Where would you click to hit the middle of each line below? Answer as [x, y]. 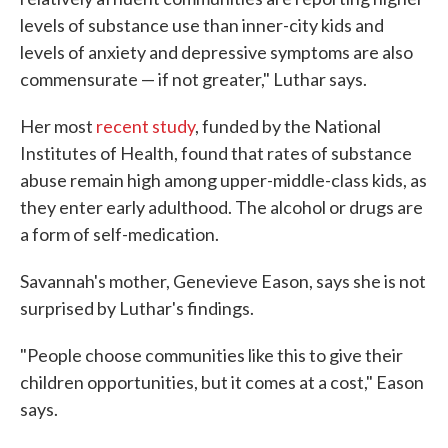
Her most [58, 126]
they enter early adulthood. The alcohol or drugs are [221, 207]
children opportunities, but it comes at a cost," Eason [222, 382]
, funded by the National [288, 126]
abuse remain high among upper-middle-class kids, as [223, 180]
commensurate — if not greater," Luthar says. [193, 79]
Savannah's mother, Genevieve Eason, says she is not [223, 281]
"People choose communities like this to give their [211, 355]
